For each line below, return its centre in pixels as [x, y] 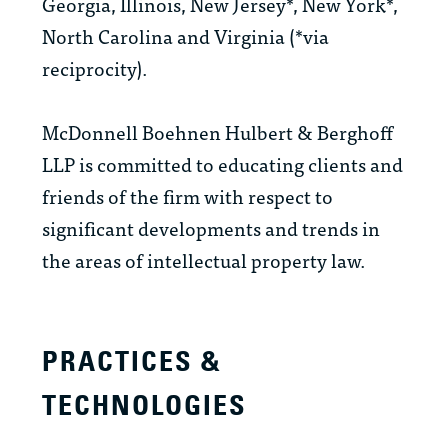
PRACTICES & [132, 362]
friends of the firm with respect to [187, 196]
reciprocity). [95, 68]
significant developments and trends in [211, 228]
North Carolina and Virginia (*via [185, 36]
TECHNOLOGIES [144, 406]
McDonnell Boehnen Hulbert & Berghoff [217, 132]
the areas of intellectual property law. [204, 260]
